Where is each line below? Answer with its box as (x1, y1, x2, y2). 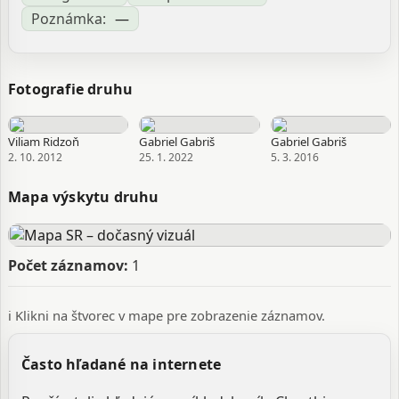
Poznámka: (31, 9, 106, 28)
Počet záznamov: (8, 256, 128, 275)
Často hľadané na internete (21, 354, 222, 374)
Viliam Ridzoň (8, 134, 79, 150)
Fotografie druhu (8, 79, 134, 99)
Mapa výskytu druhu (8, 187, 159, 207)
